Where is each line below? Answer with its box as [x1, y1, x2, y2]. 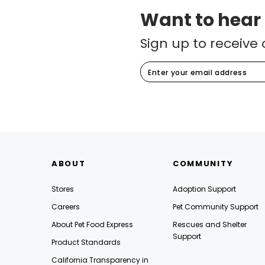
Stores [51, 183, 74, 194]
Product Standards [51, 237, 121, 247]
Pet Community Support [173, 201, 258, 212]
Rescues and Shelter [173, 219, 247, 230]
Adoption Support [173, 183, 236, 194]
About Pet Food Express [51, 219, 133, 230]
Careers [51, 201, 80, 212]
